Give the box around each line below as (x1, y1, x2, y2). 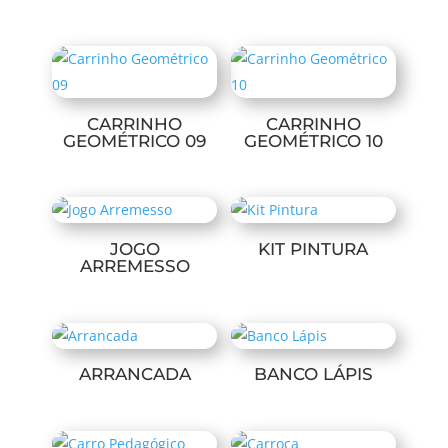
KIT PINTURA (258, 238, 369, 259)
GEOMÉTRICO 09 (63, 130, 207, 151)
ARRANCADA (78, 364, 191, 385)
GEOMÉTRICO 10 (243, 130, 383, 151)
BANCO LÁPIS (253, 364, 373, 385)
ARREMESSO (79, 255, 190, 276)
